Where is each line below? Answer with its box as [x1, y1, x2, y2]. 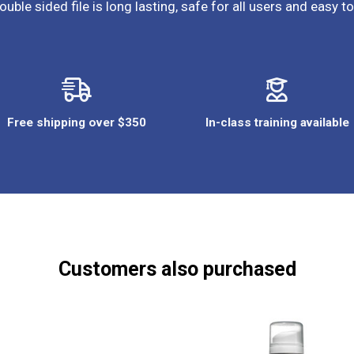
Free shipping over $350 [7, 115, 147, 130]
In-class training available [205, 115, 349, 130]
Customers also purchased [58, 257, 296, 281]
